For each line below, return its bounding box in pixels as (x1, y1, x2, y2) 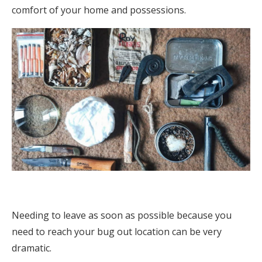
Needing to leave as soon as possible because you (12, 209, 232, 222)
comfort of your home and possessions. (12, 4, 186, 17)
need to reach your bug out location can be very (12, 225, 222, 239)
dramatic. (12, 242, 51, 255)
